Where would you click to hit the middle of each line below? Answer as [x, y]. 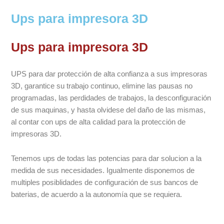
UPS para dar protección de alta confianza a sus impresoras [109, 74]
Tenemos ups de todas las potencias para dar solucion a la [106, 159]
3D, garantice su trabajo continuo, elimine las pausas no [102, 86]
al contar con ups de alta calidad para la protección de [98, 122]
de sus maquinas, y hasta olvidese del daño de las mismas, [108, 110]
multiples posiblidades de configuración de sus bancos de [105, 183]
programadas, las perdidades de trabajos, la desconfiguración [111, 98]
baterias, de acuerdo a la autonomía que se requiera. [97, 195]
